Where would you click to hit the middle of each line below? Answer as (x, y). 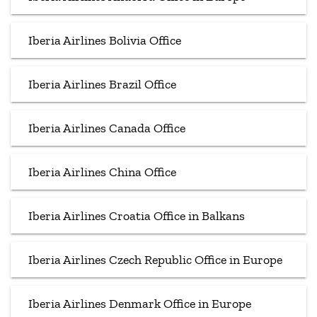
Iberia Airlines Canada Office (107, 128)
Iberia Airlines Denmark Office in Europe (140, 303)
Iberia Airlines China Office (102, 172)
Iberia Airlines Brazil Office (102, 84)
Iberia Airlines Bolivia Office (105, 40)
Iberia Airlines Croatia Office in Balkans (137, 215)
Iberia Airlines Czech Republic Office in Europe (155, 259)
